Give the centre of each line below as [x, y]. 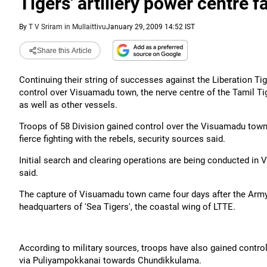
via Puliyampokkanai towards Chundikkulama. [110, 260]
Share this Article [64, 50]
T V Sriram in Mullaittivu [67, 27]
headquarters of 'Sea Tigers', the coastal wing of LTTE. [127, 207]
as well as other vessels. [68, 105]
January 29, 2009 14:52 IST [150, 27]
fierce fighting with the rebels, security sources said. [122, 139]
